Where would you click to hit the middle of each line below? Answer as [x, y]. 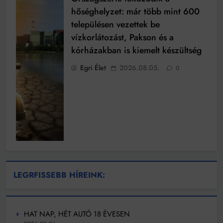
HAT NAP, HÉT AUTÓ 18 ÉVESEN [77, 214]
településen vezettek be [115, 24]
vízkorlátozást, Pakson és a [122, 37]
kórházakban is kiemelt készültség [136, 50]
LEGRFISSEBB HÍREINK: [59, 175]
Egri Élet [93, 67]
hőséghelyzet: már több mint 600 [135, 11]
